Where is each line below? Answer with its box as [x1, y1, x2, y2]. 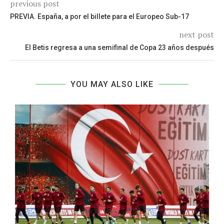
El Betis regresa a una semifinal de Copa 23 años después [25, 43, 214, 52]
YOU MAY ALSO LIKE [70, 79, 153, 89]
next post [179, 29, 214, 40]
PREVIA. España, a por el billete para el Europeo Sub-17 [10, 12, 189, 21]
